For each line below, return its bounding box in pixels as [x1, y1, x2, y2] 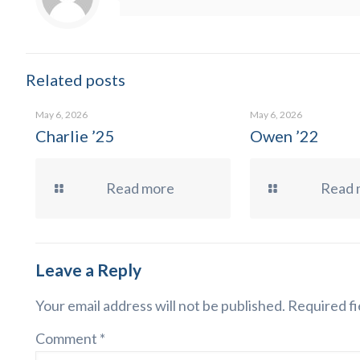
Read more [106, 179, 174, 197]
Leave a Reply [35, 260, 141, 280]
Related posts [26, 70, 125, 89]
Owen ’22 [249, 126, 319, 145]
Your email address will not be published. [35, 297, 285, 314]
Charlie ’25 [35, 126, 115, 145]
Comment [35, 329, 100, 347]
